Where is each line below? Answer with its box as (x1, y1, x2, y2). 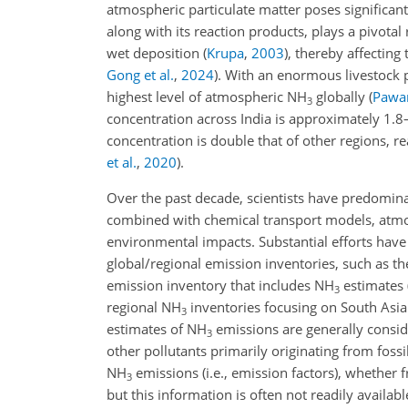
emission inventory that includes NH (107, 276, 334, 294)
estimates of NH (107, 320, 207, 338)
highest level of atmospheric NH (107, 87, 307, 106)
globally (312, 87, 369, 106)
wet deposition (107, 44, 203, 62)
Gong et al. (107, 66, 174, 84)
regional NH (107, 298, 181, 316)
